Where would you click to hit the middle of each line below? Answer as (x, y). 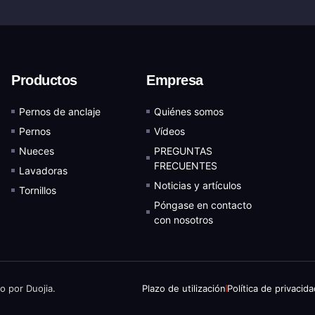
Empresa (175, 80)
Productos (44, 80)
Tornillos (38, 190)
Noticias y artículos (198, 185)
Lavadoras (44, 170)
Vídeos (170, 131)
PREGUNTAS (184, 150)
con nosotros (184, 219)
